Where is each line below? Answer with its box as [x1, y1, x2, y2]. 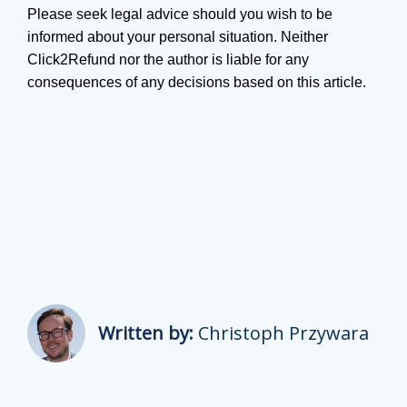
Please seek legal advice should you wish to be [27, 5, 333, 22]
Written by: [98, 320, 194, 345]
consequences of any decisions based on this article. [27, 74, 366, 90]
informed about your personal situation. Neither [27, 28, 328, 45]
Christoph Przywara [198, 320, 369, 345]
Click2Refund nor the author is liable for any [27, 51, 309, 67]
